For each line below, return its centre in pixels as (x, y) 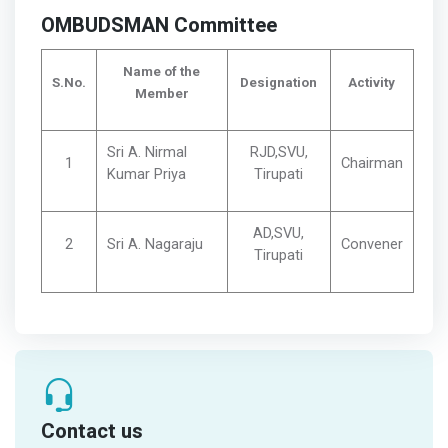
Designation (279, 82)
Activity (372, 82)
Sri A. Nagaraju (154, 243)
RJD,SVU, (278, 151)
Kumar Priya (146, 173)
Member (161, 93)
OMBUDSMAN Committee (158, 25)
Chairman (371, 162)
